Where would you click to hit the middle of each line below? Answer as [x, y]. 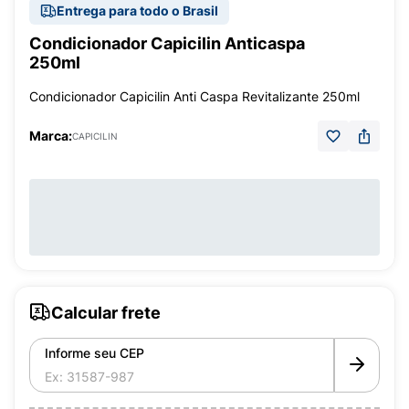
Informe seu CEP [94, 353]
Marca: [51, 136]
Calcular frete [106, 312]
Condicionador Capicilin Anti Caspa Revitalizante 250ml [194, 96]
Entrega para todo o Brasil [137, 10]
